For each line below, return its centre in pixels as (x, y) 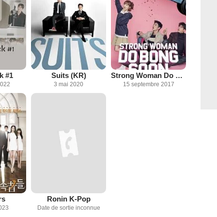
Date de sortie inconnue (69, 208)
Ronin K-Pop (69, 199)
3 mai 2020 (69, 84)
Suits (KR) (69, 75)
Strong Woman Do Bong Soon (179, 75)
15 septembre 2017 (148, 84)
